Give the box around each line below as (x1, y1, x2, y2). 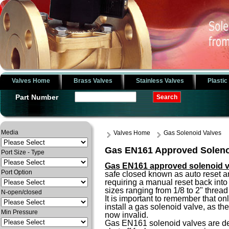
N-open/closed (1, 189, 42, 196)
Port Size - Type (1, 149, 44, 156)
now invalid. (105, 210, 148, 219)
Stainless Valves (136, 77, 184, 84)
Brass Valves (74, 77, 112, 84)
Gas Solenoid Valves (162, 129, 223, 136)
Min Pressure (1, 209, 38, 216)
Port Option (1, 169, 32, 176)
